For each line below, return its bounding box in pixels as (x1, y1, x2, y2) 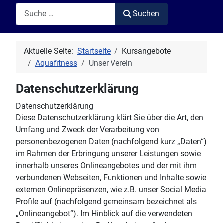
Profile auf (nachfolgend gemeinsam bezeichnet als (16, 196, 197, 206)
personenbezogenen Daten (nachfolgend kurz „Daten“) (16, 136, 207, 146)
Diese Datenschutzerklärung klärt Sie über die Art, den (16, 112, 203, 122)
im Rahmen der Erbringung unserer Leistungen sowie (16, 148, 201, 158)
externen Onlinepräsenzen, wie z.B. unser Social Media (16, 184, 206, 194)
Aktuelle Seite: (24, 46, 77, 56)
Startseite (77, 46, 111, 56)
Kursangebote (122, 46, 171, 56)
